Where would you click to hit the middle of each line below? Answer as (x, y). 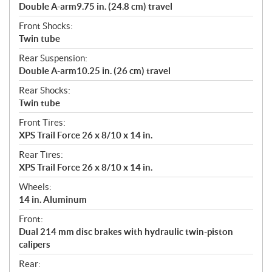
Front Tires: (42, 123)
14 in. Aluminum (53, 200)
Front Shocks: (46, 26)
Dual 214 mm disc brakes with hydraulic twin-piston (126, 232)
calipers (35, 245)
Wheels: (35, 187)
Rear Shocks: (45, 90)
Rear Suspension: (53, 58)
